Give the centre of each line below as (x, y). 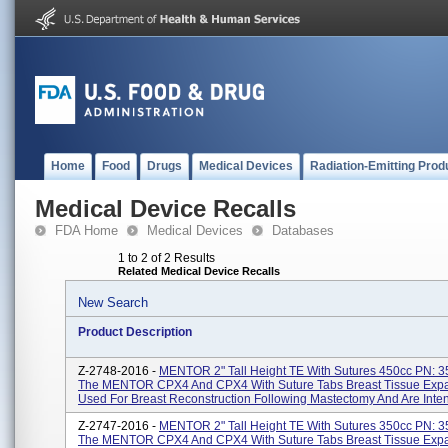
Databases (303, 230)
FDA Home (86, 230)
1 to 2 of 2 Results (166, 258)
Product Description (135, 332)
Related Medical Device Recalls (199, 271)
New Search (113, 302)
